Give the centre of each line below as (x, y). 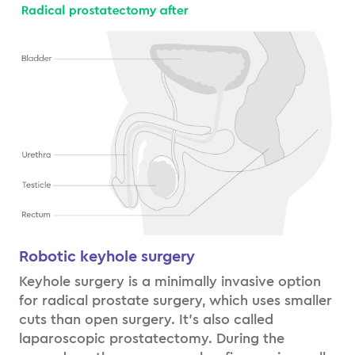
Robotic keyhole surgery (107, 256)
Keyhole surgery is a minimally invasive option (170, 281)
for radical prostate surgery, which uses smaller (176, 300)
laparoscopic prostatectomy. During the (152, 338)
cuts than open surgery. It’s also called (146, 319)
